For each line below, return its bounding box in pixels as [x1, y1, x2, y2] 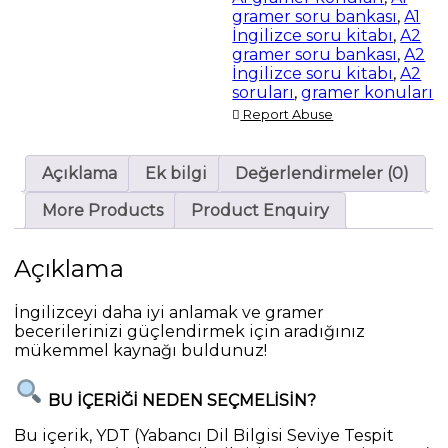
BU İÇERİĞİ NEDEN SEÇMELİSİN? [48, 390, 317, 410]
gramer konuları [301, 83, 434, 103]
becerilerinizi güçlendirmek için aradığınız [14, 321, 366, 341]
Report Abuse [240, 107, 334, 123]
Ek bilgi [145, 164, 208, 184]
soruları [232, 83, 295, 103]
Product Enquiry [191, 201, 330, 221]
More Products [42, 201, 164, 221]
